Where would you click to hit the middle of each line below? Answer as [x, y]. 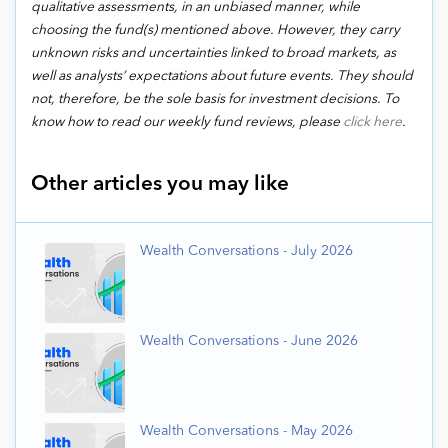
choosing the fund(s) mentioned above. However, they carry [215, 30]
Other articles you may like [160, 184]
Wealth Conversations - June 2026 [249, 341]
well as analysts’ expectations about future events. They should [222, 76]
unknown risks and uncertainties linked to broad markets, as [213, 53]
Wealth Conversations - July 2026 [246, 251]
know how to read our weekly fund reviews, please [187, 122]
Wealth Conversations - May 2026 [246, 431]
